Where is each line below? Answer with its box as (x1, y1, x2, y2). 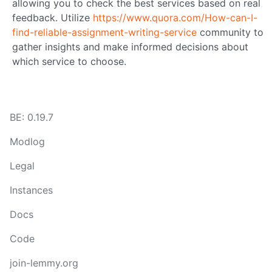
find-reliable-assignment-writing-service (12, 25, 197, 38)
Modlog (10, 135, 45, 148)
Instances (10, 184, 53, 196)
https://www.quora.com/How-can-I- (93, 11, 257, 24)
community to (197, 25, 263, 38)
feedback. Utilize (12, 11, 93, 24)
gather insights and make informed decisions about (12, 40, 248, 53)
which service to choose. (12, 55, 126, 67)
